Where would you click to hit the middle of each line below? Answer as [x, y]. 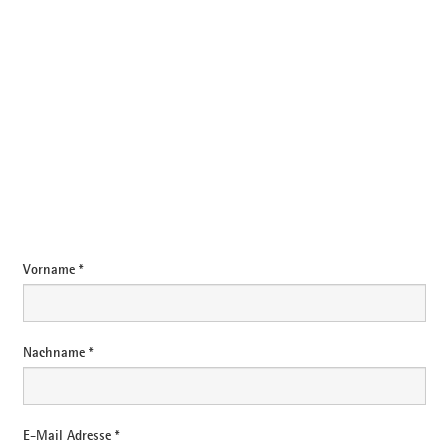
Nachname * [57, 352]
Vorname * [52, 269]
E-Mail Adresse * [70, 435]
